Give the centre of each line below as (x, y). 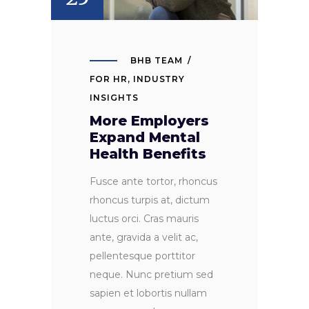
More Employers (149, 120)
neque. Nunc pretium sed (151, 274)
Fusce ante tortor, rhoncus (153, 181)
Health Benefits (148, 153)
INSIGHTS (114, 97)
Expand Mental (145, 137)
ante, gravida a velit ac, (144, 237)
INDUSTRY (159, 79)
